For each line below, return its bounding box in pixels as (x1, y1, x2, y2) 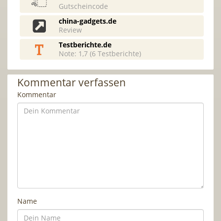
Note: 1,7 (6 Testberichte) (59, 48, 142, 58)
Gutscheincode (59, 1, 109, 11)
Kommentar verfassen (17, 75, 126, 90)
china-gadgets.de (59, 16, 117, 26)
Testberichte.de (59, 39, 112, 49)
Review (59, 25, 82, 35)
